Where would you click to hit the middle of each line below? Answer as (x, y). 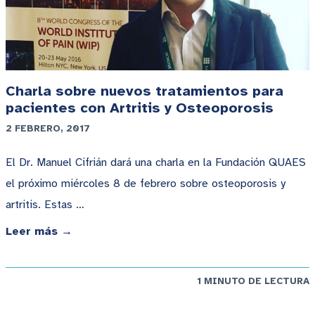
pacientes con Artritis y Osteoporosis (140, 108)
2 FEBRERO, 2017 (48, 129)
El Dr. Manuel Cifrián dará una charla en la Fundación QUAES (156, 163)
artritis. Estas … (45, 205)
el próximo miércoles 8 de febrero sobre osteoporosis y (146, 184)
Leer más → (39, 232)
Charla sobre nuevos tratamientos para (144, 91)
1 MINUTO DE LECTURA (253, 281)
